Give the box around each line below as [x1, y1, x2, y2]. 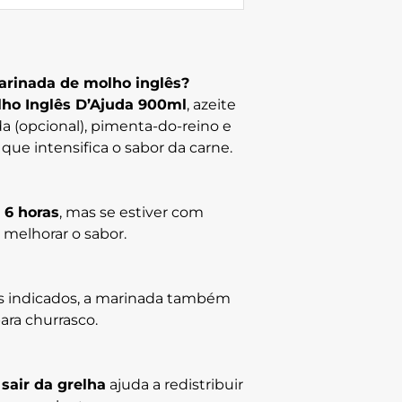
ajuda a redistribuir [106, 376, 243, 394]
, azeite [187, 96, 236, 114]
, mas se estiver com [59, 204, 204, 222]
